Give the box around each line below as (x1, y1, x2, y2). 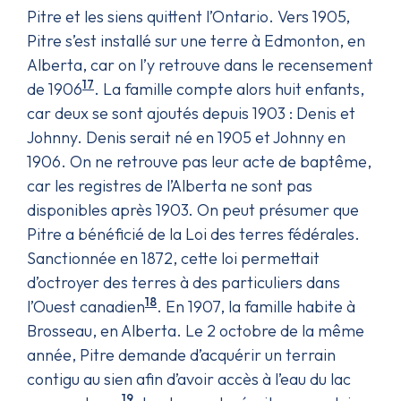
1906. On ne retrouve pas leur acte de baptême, (27, 150, 371, 172)
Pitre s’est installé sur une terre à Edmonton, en (27, 30, 365, 51)
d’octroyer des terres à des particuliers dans (27, 271, 340, 293)
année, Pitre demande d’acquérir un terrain (27, 344, 336, 365)
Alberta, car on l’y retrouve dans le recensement (27, 54, 373, 75)
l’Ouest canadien (27, 295, 145, 317)
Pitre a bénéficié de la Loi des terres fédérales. (27, 223, 360, 244)
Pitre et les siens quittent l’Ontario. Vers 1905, (27, 5, 350, 27)
